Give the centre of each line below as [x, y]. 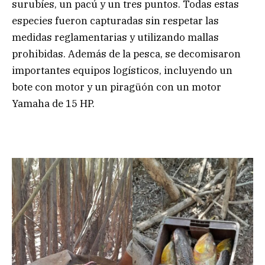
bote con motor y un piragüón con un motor [117, 87]
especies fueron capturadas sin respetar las [115, 21]
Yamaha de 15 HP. [53, 104]
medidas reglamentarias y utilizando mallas [115, 38]
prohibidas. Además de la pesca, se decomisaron [126, 54]
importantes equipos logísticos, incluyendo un [122, 71]
